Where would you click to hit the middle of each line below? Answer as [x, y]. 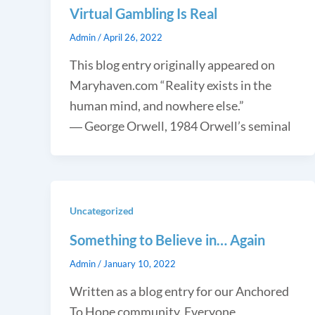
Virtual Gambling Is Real [143, 13]
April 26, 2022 [133, 37]
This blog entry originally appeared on [172, 64]
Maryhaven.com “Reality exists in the [171, 85]
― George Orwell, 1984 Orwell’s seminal [180, 126]
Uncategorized [102, 210]
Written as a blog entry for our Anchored [179, 291]
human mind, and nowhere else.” [157, 105]
